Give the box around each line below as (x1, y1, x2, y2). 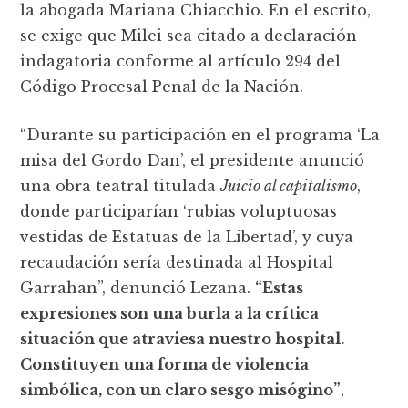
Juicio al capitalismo (220, 177, 358, 195)
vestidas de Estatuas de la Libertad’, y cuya (20, 228, 354, 246)
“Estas (255, 279, 304, 297)
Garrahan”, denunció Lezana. (20, 279, 256, 297)
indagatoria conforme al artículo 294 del (20, 52, 342, 70)
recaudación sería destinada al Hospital (20, 253, 334, 271)
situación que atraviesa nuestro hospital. (20, 330, 345, 348)
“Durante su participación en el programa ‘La (20, 126, 381, 144)
